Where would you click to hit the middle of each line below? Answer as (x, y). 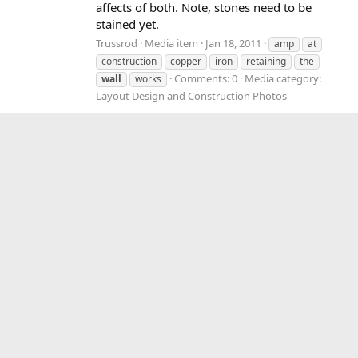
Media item (171, 43)
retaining (266, 61)
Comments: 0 (206, 78)
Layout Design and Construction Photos (191, 95)
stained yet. (127, 24)
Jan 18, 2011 (233, 43)
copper (186, 61)
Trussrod (117, 43)
